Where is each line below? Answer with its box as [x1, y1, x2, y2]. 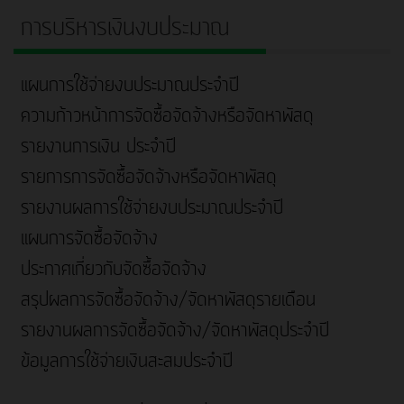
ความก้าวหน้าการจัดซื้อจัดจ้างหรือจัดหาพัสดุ [21, 102, 314, 132]
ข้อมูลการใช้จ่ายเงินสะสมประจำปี [21, 347, 233, 377]
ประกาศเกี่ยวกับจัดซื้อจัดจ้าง [21, 255, 207, 285]
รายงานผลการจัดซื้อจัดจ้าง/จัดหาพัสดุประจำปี [21, 317, 329, 346]
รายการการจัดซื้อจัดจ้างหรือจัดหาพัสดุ [21, 163, 277, 193]
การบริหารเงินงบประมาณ [21, 10, 230, 47]
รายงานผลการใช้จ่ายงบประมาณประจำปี [21, 194, 283, 224]
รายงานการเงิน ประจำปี [21, 133, 176, 162]
